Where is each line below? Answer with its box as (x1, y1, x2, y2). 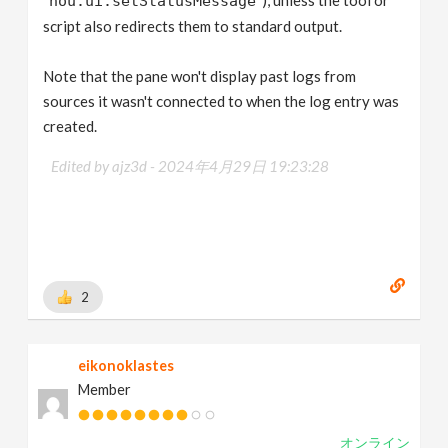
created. (43, 116, 98, 135)
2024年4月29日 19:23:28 (158, 156, 330, 175)
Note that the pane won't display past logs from (43, 66, 357, 85)
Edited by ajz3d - (51, 156, 159, 175)
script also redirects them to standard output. (43, 16, 343, 35)
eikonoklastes (78, 356, 175, 374)
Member (78, 380, 132, 398)
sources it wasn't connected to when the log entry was (43, 91, 400, 110)
